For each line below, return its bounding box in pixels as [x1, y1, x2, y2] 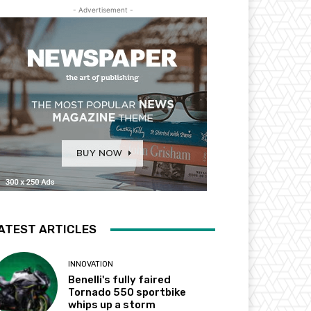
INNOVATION [68, 260, 114, 269]
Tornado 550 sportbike [68, 286, 187, 299]
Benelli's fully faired [68, 274, 171, 287]
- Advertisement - [72, 6, 133, 15]
